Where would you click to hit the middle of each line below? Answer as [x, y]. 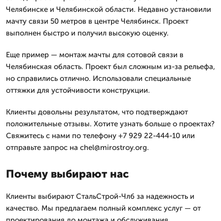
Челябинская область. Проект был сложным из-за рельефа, [110, 67]
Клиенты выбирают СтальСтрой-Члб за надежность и [100, 196]
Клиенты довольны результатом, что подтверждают [97, 112]
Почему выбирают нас [67, 174]
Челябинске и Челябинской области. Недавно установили [109, 9]
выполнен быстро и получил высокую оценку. [87, 33]
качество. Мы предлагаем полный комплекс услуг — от [103, 208]
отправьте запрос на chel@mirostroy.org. [77, 147]
